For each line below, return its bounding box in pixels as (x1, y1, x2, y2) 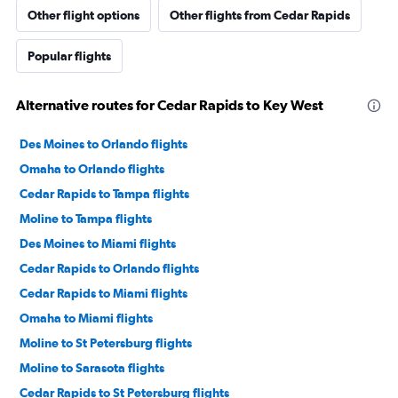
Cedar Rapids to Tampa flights (20, 187, 189, 202)
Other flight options (28, 8, 139, 23)
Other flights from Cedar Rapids (170, 8, 350, 23)
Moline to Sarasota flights (20, 361, 164, 376)
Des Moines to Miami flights (20, 236, 176, 251)
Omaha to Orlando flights (20, 162, 164, 177)
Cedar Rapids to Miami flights (20, 286, 187, 301)
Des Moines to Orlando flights (20, 137, 187, 152)
